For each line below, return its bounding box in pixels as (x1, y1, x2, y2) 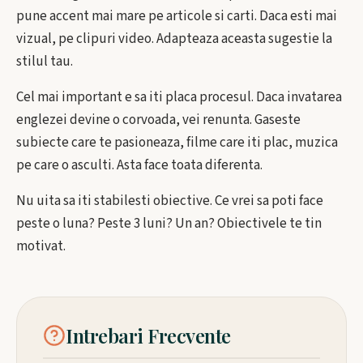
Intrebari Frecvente (66, 322, 231, 348)
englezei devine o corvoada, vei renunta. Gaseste (16, 110, 301, 130)
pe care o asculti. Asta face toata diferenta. (16, 156, 263, 175)
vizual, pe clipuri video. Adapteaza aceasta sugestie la (16, 29, 332, 49)
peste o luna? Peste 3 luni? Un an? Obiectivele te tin (16, 214, 322, 233)
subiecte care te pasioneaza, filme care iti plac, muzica (16, 133, 338, 152)
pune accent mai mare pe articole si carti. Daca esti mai (16, 6, 337, 26)
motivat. (16, 237, 66, 256)
